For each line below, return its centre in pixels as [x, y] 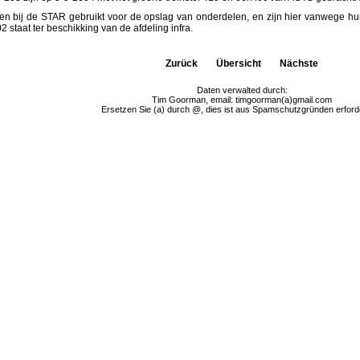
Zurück [182, 63]
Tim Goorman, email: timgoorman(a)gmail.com [242, 100]
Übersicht [239, 63]
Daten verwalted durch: [242, 90]
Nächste [299, 63]
